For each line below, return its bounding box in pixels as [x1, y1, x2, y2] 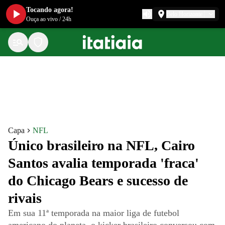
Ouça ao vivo [26, 16, 58, 23]
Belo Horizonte [166, 11, 202, 18]
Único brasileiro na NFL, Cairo [8, 138, 195, 153]
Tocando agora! [26, 6, 73, 14]
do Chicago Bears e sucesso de [8, 173, 188, 188]
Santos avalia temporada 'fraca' [8, 155, 199, 171]
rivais [8, 190, 42, 206]
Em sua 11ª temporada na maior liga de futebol [8, 208, 179, 218]
